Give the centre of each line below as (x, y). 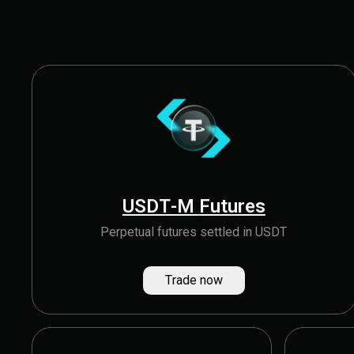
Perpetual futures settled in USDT (194, 232)
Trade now (194, 280)
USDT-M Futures (232, 206)
